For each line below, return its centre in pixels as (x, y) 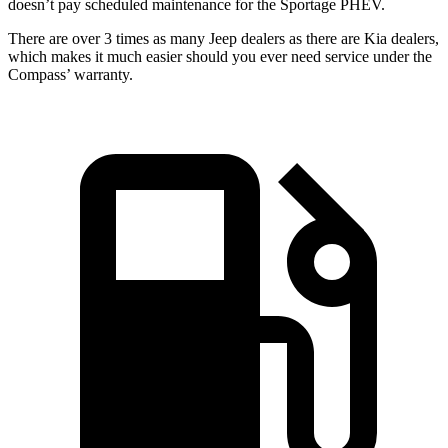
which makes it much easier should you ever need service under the (220, 56)
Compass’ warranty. (70, 74)
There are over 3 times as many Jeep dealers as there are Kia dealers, (223, 38)
